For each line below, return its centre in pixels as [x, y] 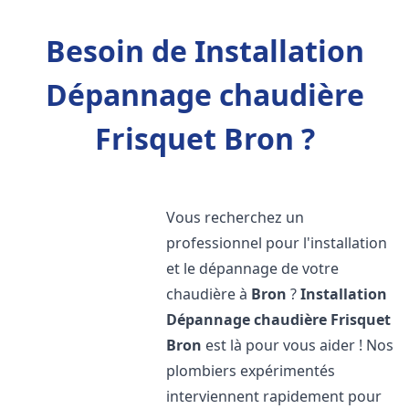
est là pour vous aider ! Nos [298, 345]
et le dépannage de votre [253, 268]
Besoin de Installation [204, 51]
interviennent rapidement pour [274, 396]
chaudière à [209, 294]
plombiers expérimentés [251, 371]
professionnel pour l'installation [277, 243]
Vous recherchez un [236, 217]
